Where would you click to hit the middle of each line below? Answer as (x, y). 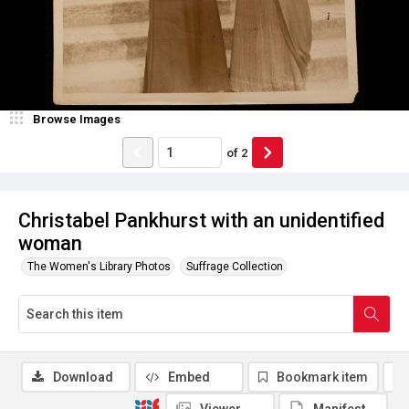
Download (83, 377)
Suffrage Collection (235, 267)
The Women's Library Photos (99, 267)
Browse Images (77, 119)
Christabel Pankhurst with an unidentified (201, 220)
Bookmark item (322, 377)
